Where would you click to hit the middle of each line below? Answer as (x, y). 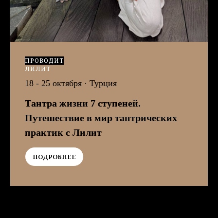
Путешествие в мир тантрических (101, 118)
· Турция (99, 83)
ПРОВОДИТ (44, 61)
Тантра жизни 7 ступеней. (83, 103)
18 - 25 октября (53, 83)
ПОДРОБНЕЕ (54, 157)
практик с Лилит (63, 133)
